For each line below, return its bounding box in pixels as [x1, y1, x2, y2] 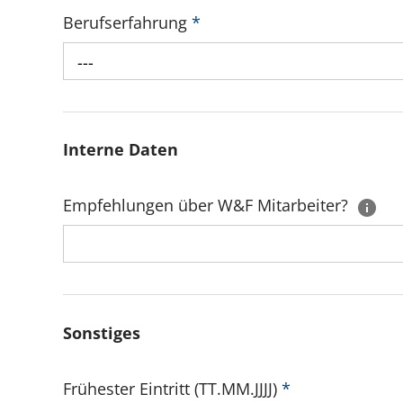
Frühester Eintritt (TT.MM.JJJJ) [63, 378, 282, 400]
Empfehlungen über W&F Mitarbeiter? [63, 194, 353, 217]
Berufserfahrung [63, 11, 192, 33]
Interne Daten [63, 138, 178, 160]
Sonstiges [63, 321, 140, 344]
